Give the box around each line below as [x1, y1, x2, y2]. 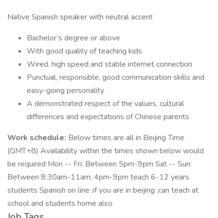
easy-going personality [27, 85, 104, 96]
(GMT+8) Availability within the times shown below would [7, 145, 204, 156]
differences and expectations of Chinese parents [27, 111, 189, 122]
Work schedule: [7, 132, 66, 143]
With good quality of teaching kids [27, 46, 142, 56]
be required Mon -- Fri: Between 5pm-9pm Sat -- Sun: [7, 159, 192, 169]
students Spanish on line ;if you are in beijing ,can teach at [7, 185, 199, 196]
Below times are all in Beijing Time [66, 132, 184, 143]
